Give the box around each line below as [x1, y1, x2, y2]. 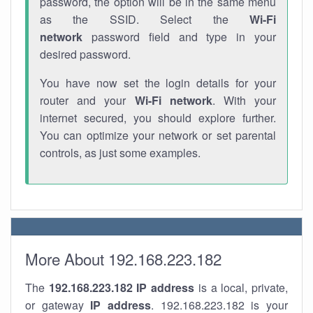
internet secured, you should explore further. [40, 110, 276, 126]
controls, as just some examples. [40, 145, 201, 161]
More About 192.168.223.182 [25, 247, 221, 270]
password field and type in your [82, 29, 276, 45]
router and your [40, 92, 135, 108]
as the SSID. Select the [40, 11, 249, 27]
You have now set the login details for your [40, 75, 276, 91]
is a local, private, [194, 279, 289, 296]
